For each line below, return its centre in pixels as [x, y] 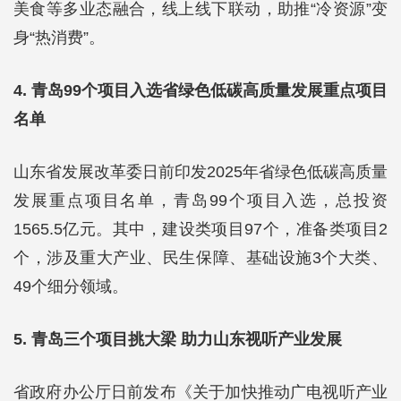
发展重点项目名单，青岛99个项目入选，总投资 [200, 200]
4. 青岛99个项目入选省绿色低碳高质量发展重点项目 [200, 90]
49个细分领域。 [71, 286]
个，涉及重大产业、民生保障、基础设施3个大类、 [200, 258]
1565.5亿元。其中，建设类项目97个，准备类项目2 [200, 229]
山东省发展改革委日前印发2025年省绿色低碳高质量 [200, 172]
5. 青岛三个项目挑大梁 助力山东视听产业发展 [178, 339]
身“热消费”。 [59, 38]
